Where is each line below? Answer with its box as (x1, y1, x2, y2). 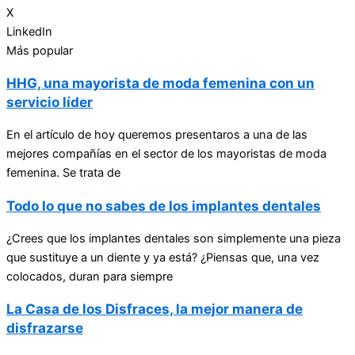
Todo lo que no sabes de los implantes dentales (6, 197, 321, 214)
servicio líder (6, 94, 93, 111)
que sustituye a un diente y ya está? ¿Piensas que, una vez (6, 250, 319, 265)
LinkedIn (6, 25, 52, 40)
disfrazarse (6, 319, 83, 336)
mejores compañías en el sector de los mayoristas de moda (6, 147, 326, 162)
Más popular (6, 44, 73, 59)
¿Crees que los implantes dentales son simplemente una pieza (6, 231, 341, 246)
